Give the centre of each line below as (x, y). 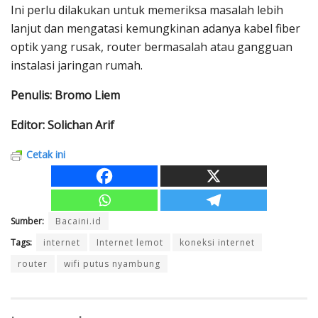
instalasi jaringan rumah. (77, 65)
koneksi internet (217, 242)
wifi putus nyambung (112, 263)
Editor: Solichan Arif (62, 125)
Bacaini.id (78, 221)
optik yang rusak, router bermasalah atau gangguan (152, 46)
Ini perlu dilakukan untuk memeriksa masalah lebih (147, 10)
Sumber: (28, 221)
